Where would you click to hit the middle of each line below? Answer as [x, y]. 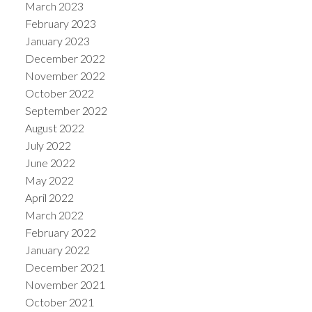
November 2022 [65, 76]
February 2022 [60, 233]
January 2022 [57, 250]
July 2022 [48, 146]
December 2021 [65, 267]
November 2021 [65, 285]
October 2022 [59, 93]
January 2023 [57, 41]
